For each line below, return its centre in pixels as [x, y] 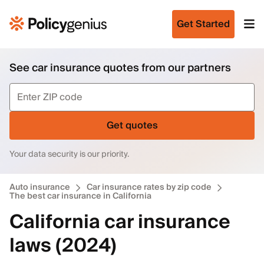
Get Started [203, 24]
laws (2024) [63, 246]
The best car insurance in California [80, 196]
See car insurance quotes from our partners [120, 68]
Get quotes [132, 126]
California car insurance [120, 222]
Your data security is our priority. [69, 154]
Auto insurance [40, 187]
